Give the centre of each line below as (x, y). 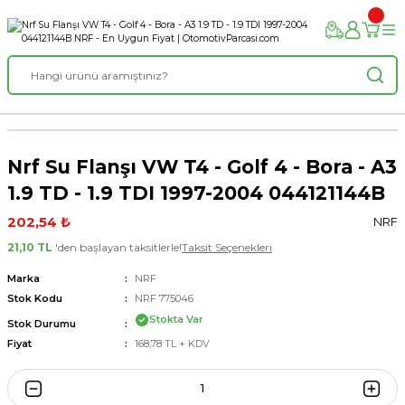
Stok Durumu (42, 323)
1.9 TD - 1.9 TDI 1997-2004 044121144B (196, 193)
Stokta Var (176, 319)
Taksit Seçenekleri (227, 247)
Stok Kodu (35, 298)
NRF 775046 (164, 298)
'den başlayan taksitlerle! (117, 247)
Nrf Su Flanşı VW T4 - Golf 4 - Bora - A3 (202, 167)
